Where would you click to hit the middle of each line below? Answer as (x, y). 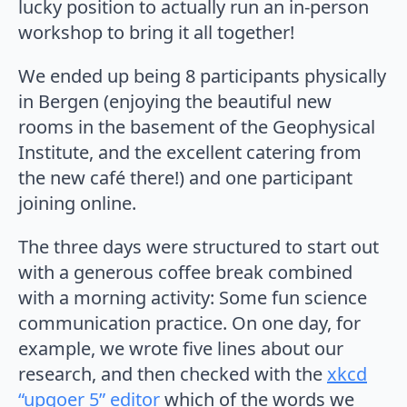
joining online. (77, 203)
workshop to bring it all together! (156, 32)
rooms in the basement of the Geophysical (197, 126)
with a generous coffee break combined (185, 272)
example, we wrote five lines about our (181, 348)
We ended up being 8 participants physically (202, 75)
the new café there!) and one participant (185, 177)
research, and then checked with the (173, 373)
